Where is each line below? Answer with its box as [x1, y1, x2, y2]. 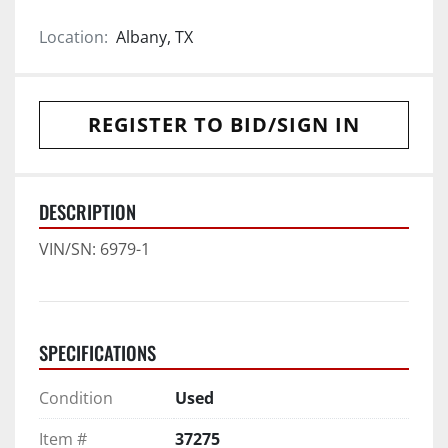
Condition [39, 386, 113, 409]
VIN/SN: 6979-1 [39, 237, 150, 260]
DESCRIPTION [39, 197, 136, 225]
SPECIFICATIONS [39, 338, 156, 366]
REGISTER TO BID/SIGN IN [88, 110, 360, 138]
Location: [39, 25, 108, 48]
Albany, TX [116, 25, 193, 48]
